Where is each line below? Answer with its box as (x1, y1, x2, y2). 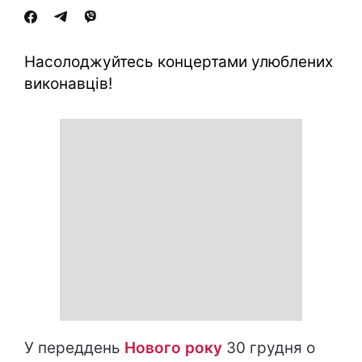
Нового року (124, 339, 222, 357)
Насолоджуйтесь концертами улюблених (24, 53, 333, 71)
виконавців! (24, 74, 112, 93)
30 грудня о (222, 339, 315, 357)
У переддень (24, 339, 124, 357)
